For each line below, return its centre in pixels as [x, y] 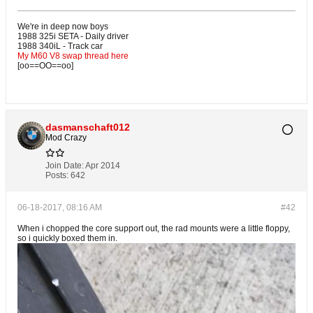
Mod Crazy [66, 138]
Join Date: [65, 166]
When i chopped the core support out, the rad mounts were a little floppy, [154, 229]
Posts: [57, 176]
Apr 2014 [103, 166]
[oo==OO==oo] [45, 66]
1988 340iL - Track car [60, 46]
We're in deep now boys [63, 27]
